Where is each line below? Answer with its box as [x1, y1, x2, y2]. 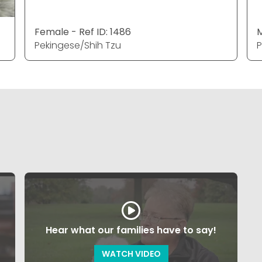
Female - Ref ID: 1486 [35, 25, 131, 39]
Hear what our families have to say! [46, 223, 216, 237]
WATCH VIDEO [101, 248, 161, 260]
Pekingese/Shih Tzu [35, 39, 121, 53]
